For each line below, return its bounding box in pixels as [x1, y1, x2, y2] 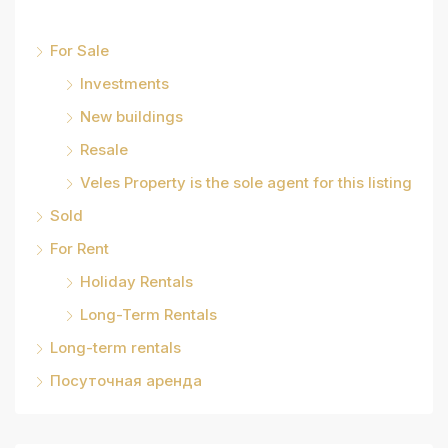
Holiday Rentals [80, 271, 193, 291]
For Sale [50, 40, 109, 60]
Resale [80, 139, 128, 159]
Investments [80, 73, 169, 93]
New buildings [80, 106, 183, 126]
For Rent [50, 238, 109, 258]
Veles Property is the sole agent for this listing [80, 172, 412, 192]
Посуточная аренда [50, 370, 202, 390]
